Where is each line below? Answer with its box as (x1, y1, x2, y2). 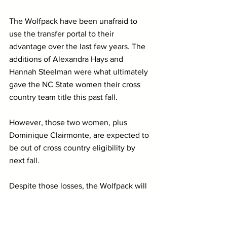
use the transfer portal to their (9, 29, 116, 38)
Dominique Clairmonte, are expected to (9, 130, 151, 139)
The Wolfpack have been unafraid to (9, 16, 139, 25)
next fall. (9, 156, 42, 165)
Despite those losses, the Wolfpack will (9, 181, 149, 190)
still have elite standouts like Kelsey (9, 194, 137, 203)
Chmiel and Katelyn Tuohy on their (9, 206, 134, 215)
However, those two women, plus (9, 118, 129, 127)
